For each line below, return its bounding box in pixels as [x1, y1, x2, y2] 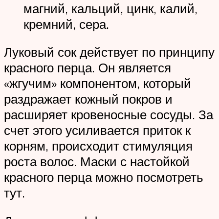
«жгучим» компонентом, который [4, 75, 191, 91]
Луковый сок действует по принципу [4, 44, 215, 60]
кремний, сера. [23, 16, 109, 32]
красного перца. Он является [4, 60, 171, 76]
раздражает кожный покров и [4, 91, 173, 107]
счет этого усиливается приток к [4, 122, 191, 138]
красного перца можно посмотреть [4, 169, 203, 185]
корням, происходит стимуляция [4, 138, 193, 154]
